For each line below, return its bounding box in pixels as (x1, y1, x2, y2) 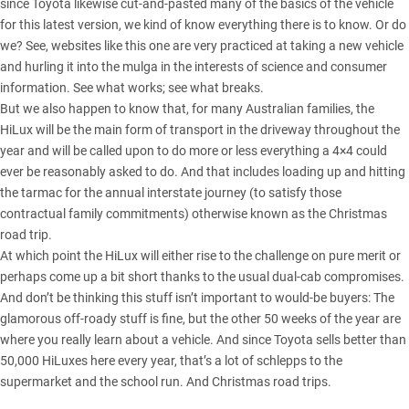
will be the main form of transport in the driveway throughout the (33, 121, 400, 137)
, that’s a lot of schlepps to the (174, 352, 342, 368)
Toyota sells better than (274, 331, 406, 347)
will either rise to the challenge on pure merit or (138, 247, 401, 263)
